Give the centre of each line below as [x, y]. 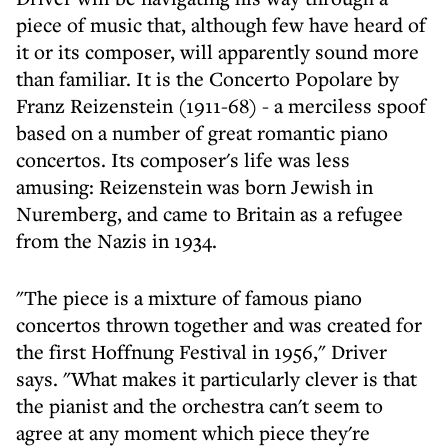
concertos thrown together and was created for [219, 324]
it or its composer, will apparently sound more [217, 51]
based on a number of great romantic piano [202, 132]
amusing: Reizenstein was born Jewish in [194, 186]
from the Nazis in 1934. [116, 240]
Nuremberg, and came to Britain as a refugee [209, 213]
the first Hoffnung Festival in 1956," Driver [201, 351]
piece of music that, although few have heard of [221, 24]
